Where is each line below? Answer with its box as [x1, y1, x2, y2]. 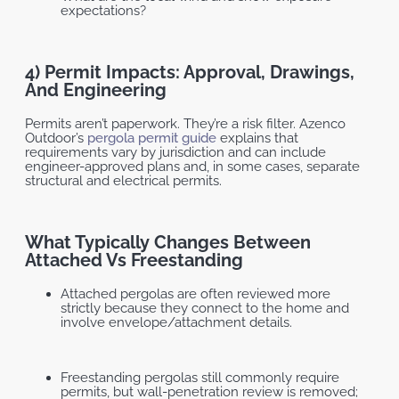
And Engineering [25, 79, 167, 102]
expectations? [61, 3, 146, 20]
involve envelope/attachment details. [61, 314, 292, 331]
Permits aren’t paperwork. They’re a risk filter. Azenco [25, 116, 346, 133]
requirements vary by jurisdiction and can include [25, 144, 326, 161]
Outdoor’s [25, 130, 84, 147]
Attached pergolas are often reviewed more [61, 286, 330, 303]
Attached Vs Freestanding [25, 249, 243, 272]
